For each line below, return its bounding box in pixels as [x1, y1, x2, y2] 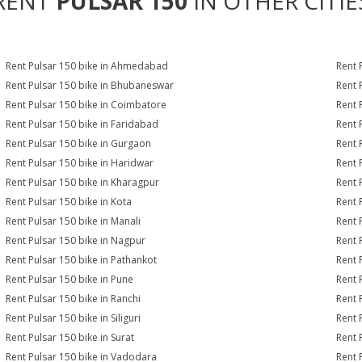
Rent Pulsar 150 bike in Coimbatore [6, 98, 167, 112]
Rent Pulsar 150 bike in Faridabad [6, 117, 159, 131]
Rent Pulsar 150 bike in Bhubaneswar [6, 78, 175, 92]
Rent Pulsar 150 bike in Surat [6, 330, 135, 344]
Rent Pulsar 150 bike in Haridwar [6, 156, 154, 170]
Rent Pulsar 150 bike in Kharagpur [6, 175, 160, 189]
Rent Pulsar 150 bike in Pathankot [6, 253, 158, 267]
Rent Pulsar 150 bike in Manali [6, 214, 141, 228]
